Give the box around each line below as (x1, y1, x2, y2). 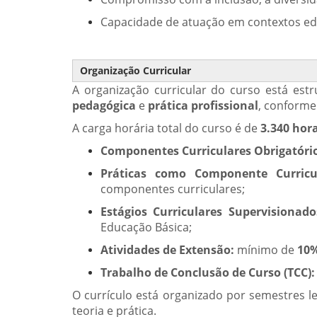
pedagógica (72, 98, 136, 113)
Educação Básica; (100, 219, 192, 235)
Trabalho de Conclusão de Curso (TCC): (100, 265, 315, 280)
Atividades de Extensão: (100, 242, 234, 258)
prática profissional (148, 98, 258, 113)
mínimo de (234, 242, 297, 258)
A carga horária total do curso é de (72, 120, 260, 136)
